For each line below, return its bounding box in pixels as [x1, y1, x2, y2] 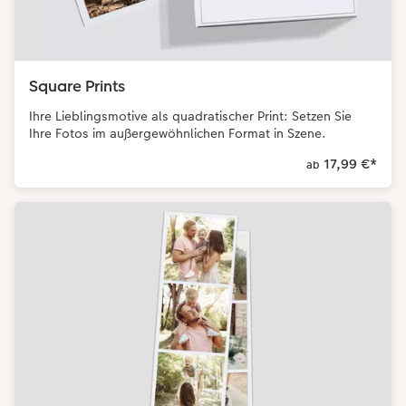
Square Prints [29, 75, 125, 98]
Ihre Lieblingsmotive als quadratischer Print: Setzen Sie [29, 107, 352, 126]
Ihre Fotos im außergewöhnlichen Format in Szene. [29, 124, 326, 143]
